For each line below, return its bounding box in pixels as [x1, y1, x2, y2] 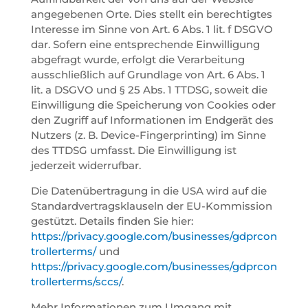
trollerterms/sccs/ [30, 274, 122, 288]
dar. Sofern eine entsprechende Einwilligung [30, 37, 260, 51]
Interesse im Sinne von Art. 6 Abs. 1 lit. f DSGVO [30, 22, 273, 36]
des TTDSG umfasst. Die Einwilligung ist [30, 143, 236, 157]
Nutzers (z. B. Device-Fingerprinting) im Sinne [30, 128, 266, 142]
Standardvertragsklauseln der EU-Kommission [30, 199, 272, 212]
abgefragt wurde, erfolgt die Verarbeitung [30, 52, 245, 66]
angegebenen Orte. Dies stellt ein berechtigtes [30, 7, 272, 21]
